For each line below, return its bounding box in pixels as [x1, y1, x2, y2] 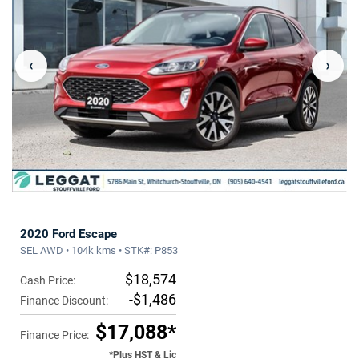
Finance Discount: [20, 294, 108, 308]
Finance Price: [20, 329, 89, 342]
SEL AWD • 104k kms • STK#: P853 [20, 244, 178, 257]
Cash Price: [20, 274, 75, 288]
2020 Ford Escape [20, 227, 117, 242]
